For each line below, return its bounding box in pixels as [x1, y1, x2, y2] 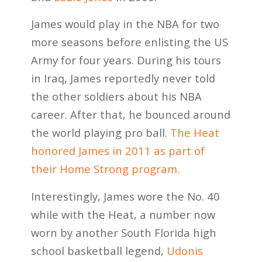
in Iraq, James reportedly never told [30, 71, 215, 86]
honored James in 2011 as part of [30, 143, 205, 158]
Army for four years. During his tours [30, 53, 221, 68]
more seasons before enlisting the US [30, 35, 228, 50]
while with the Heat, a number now [30, 206, 215, 222]
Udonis [166, 243, 203, 258]
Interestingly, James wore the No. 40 [30, 188, 220, 204]
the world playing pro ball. [30, 125, 170, 140]
